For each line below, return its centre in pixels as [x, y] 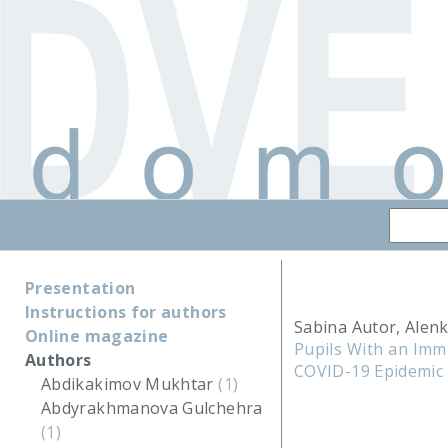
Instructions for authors [126, 312]
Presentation [80, 288]
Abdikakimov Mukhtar [130, 384]
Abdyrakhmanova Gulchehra [152, 408]
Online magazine [97, 336]
